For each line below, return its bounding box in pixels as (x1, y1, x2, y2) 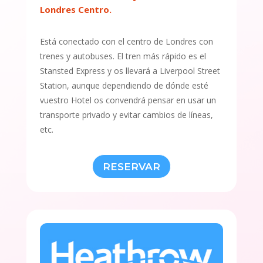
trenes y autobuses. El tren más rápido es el (39, 50, 206, 62)
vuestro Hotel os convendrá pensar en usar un (39, 95, 216, 106)
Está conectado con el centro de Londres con (39, 36, 213, 48)
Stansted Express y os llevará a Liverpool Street (39, 65, 220, 77)
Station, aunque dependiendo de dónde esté (39, 80, 208, 92)
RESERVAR (102, 160, 160, 173)
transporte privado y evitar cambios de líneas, (39, 109, 213, 121)
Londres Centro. (39, 4, 112, 16)
